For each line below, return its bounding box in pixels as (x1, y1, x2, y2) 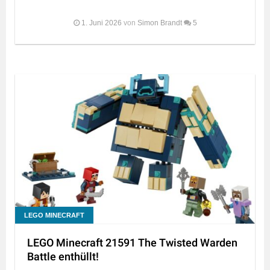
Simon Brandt (137, 18, 182, 27)
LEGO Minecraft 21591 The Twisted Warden (27, 234, 237, 251)
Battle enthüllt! (27, 248, 99, 265)
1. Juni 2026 (81, 18, 122, 27)
